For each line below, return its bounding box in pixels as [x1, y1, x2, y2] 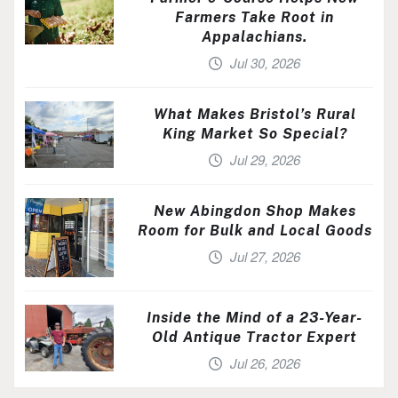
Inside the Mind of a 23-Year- [147, 309, 362, 327]
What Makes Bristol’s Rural [153, 106, 356, 123]
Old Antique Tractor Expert [152, 329, 357, 346]
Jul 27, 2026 [230, 247, 301, 267]
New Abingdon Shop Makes [153, 203, 356, 220]
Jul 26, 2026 [230, 354, 301, 373]
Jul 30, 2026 [230, 53, 301, 73]
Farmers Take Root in [175, 9, 334, 27]
